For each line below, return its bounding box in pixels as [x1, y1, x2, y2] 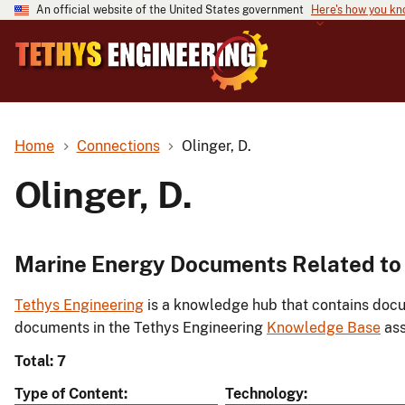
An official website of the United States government [36, 4, 304, 16]
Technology [225, 385, 304, 403]
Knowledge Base [267, 319, 381, 337]
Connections [76, 137, 160, 155]
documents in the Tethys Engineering [14, 319, 267, 337]
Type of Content [14, 385, 124, 403]
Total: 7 [14, 353, 66, 371]
